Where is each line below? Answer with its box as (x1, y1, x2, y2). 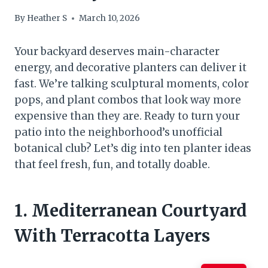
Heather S (27, 13, 68, 24)
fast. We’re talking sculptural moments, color (14, 77, 249, 91)
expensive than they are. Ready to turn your (14, 109, 240, 123)
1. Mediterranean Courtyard (14, 200, 247, 222)
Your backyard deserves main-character (14, 45, 220, 59)
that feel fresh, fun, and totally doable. (14, 158, 210, 172)
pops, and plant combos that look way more (14, 93, 241, 107)
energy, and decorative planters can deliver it (14, 61, 246, 75)
